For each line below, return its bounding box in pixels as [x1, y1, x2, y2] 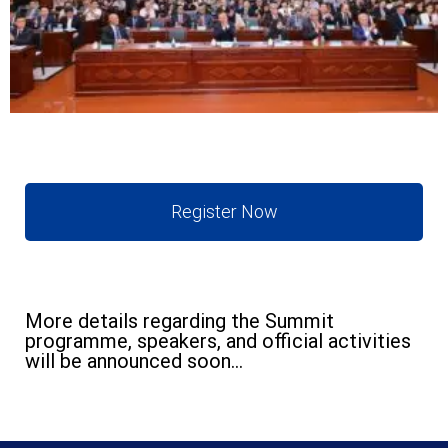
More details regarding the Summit [25, 309, 334, 334]
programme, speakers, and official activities [25, 329, 411, 354]
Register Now [170, 201, 278, 223]
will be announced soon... [25, 349, 243, 374]
